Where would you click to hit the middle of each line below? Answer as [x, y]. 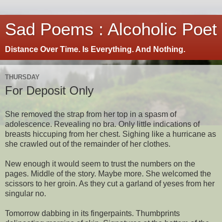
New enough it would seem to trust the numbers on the [100, 164]
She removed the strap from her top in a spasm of [91, 114]
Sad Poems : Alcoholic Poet [111, 29]
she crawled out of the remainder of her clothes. [88, 144]
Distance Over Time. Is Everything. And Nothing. [95, 49]
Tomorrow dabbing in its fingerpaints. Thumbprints [92, 213]
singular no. [26, 193]
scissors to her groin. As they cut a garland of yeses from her [110, 183]
